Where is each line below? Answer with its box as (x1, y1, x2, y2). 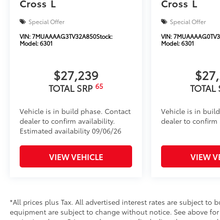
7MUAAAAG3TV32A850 (32, 32, 96, 41)
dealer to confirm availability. (20, 116, 115, 126)
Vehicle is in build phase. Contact (20, 106, 131, 116)
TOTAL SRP (49, 82, 95, 95)
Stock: (96, 32, 112, 41)
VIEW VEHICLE (49, 151, 103, 163)
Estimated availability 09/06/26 (20, 126, 121, 136)
